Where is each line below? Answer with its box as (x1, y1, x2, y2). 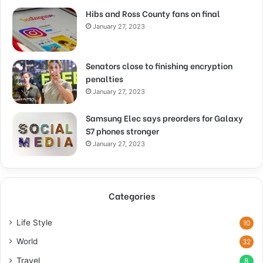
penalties (86, 72, 123, 85)
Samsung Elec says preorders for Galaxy (86, 111, 243, 124)
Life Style (16, 217, 52, 227)
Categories (108, 188, 155, 202)
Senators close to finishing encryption (86, 59, 232, 72)
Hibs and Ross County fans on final (86, 6, 220, 19)
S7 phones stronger (86, 124, 159, 137)
